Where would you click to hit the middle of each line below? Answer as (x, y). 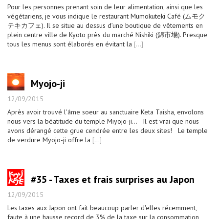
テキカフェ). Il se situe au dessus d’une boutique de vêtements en (105, 25)
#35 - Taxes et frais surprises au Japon (113, 179)
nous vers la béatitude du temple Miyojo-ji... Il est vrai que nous (103, 121)
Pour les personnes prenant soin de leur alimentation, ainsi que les (105, 7)
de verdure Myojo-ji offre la (50, 140)
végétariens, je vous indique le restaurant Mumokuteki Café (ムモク (106, 16)
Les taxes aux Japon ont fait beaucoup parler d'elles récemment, (102, 208)
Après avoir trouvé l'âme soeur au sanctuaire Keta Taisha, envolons (106, 112)
